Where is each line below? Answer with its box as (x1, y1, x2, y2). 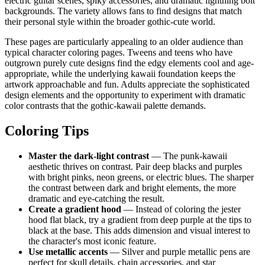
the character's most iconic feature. (28, 235, 156, 246)
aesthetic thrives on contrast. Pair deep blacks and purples (28, 161, 242, 172)
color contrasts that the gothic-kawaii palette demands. (5, 101, 206, 111)
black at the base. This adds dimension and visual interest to (28, 225, 250, 235)
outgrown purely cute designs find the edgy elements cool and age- (5, 58, 254, 69)
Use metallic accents (28, 246, 108, 257)
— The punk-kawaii (149, 150, 227, 161)
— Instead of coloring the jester (121, 203, 241, 214)
